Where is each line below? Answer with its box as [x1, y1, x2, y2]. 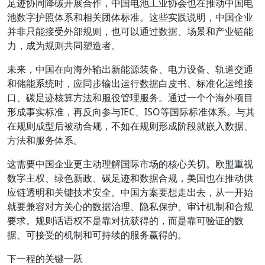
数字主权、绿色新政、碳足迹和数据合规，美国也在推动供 [7, 172, 253, 185]
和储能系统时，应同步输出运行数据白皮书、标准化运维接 [7, 77, 253, 90]
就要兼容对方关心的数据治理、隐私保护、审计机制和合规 [7, 200, 253, 213]
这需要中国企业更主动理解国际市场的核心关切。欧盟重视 [7, 157, 253, 170]
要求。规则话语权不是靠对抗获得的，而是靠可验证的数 [7, 214, 244, 227]
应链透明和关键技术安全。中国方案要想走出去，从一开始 [7, 186, 253, 199]
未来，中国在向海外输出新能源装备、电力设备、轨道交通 [7, 63, 253, 76]
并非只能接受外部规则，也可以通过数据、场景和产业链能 [7, 25, 253, 38]
